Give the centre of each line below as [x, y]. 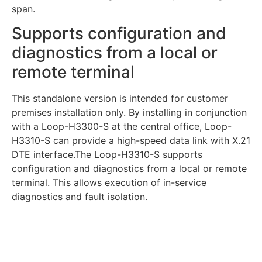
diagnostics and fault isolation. [80, 197]
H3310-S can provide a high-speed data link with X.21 [131, 141]
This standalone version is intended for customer [120, 99]
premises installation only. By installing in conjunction [129, 113]
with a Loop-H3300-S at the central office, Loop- [122, 127]
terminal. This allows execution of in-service [109, 183]
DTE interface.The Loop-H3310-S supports [107, 155]
